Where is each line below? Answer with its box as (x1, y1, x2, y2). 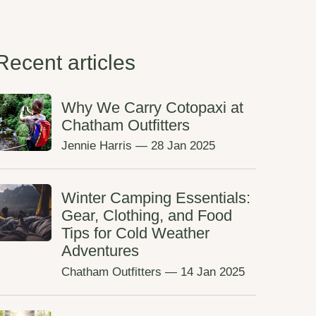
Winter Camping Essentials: (61, 189, 250, 207)
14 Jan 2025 (180, 265, 245, 279)
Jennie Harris (61, 139, 132, 153)
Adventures (61, 242, 139, 260)
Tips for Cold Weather (61, 224, 209, 243)
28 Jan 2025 (150, 139, 215, 153)
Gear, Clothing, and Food (61, 207, 232, 225)
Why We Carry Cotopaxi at (61, 99, 243, 117)
